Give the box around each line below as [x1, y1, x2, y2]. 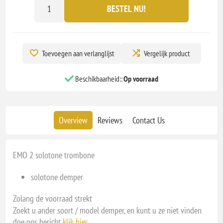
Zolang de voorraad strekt [13, 193, 93, 205]
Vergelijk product [144, 48, 190, 58]
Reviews [97, 114, 122, 126]
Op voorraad [123, 74, 158, 84]
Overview [58, 114, 88, 126]
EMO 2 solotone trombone [13, 149, 95, 161]
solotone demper [31, 171, 86, 183]
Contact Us [132, 114, 165, 126]
